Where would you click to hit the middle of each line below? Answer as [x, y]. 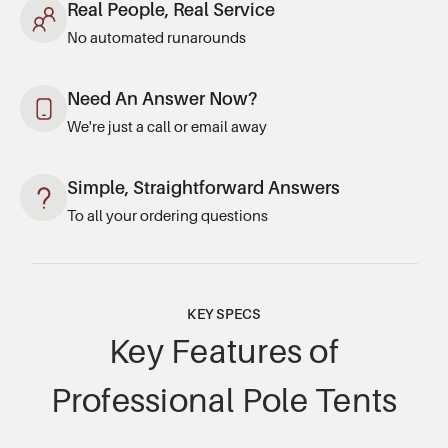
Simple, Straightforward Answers [203, 187]
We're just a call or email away [167, 125]
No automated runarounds [156, 36]
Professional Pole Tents [224, 399]
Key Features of [224, 350]
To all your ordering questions [167, 214]
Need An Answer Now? [162, 98]
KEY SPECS [224, 313]
